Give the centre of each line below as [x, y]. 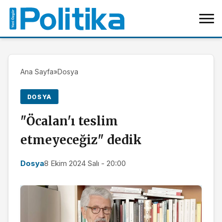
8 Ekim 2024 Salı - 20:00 [85, 164]
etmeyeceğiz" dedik [81, 140]
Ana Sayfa [37, 72]
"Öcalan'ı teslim [69, 121]
